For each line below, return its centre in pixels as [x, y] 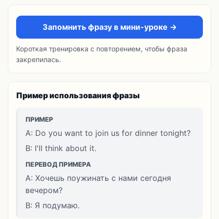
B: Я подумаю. [53, 205]
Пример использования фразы [78, 95]
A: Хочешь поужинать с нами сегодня [98, 178]
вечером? [44, 190]
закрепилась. [39, 59]
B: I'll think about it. [61, 148]
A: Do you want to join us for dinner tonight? [108, 133]
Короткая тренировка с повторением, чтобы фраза [102, 49]
